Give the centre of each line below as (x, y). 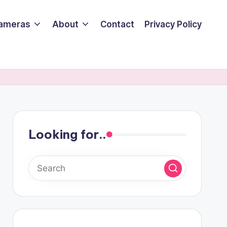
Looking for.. (67, 134)
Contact (117, 24)
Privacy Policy (173, 24)
